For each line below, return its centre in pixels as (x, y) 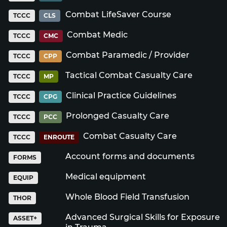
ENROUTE (59, 137)
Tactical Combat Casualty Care (129, 75)
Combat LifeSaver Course (118, 14)
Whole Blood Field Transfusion (127, 197)
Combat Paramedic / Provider (128, 55)
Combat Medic (97, 35)
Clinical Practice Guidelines (121, 96)
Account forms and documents (130, 156)
